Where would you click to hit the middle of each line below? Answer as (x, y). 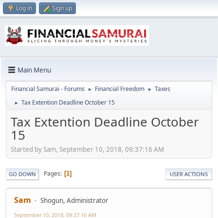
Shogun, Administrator (74, 200)
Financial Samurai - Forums (48, 89)
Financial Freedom (120, 89)
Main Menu (34, 70)
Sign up (62, 8)
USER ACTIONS (189, 174)
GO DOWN (22, 174)
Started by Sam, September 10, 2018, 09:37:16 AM (87, 149)
